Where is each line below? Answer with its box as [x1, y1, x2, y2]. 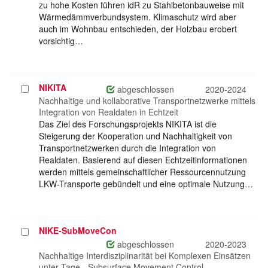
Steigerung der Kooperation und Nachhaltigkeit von [39, 130, 232, 142]
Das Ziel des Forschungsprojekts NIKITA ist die [39, 118, 217, 130]
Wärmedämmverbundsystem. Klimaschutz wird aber [39, 11, 236, 23]
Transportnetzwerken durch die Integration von [39, 142, 216, 154]
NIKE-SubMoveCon [39, 224, 117, 237]
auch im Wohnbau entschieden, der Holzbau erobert [39, 23, 237, 35]
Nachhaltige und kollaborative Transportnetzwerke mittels [39, 95, 255, 107]
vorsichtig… [39, 35, 83, 47]
